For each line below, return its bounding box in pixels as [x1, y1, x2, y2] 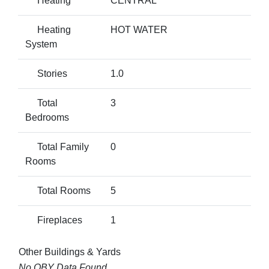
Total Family [25, 142, 89, 152]
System [25, 39, 57, 49]
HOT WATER [110, 25, 168, 35]
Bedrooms [25, 112, 69, 122]
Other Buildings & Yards [19, 247, 121, 257]
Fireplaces [25, 215, 82, 225]
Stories [25, 68, 67, 79]
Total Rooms [25, 186, 91, 196]
